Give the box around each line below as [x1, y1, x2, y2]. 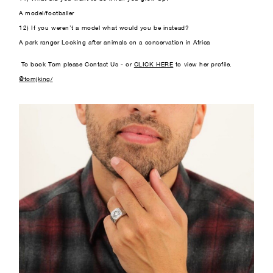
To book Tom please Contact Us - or [19, 60, 134, 68]
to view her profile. [173, 60, 232, 68]
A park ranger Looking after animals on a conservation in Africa [19, 38, 210, 46]
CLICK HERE [133, 60, 174, 68]
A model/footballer [19, 9, 77, 17]
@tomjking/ [19, 75, 53, 83]
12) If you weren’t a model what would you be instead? [19, 24, 190, 32]
